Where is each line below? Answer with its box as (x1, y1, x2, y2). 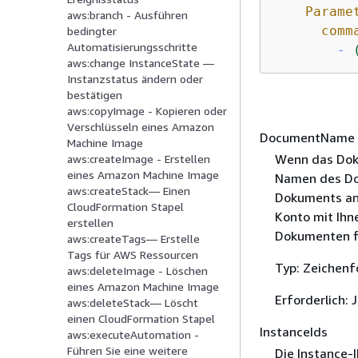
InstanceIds (260, 324, 328, 340)
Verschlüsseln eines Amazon (67, 120, 214, 134)
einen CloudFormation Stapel (67, 312, 215, 326)
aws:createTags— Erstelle (67, 232, 200, 246)
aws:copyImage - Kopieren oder (67, 104, 227, 118)
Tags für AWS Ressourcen (67, 248, 198, 262)
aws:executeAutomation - (67, 328, 199, 342)
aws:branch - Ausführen (67, 8, 188, 22)
